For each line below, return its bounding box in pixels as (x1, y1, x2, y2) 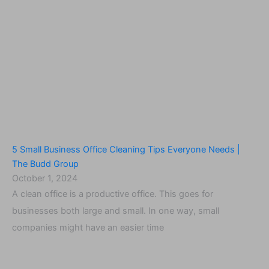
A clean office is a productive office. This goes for (12, 188, 213, 199)
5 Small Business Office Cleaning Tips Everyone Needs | (12, 144, 240, 155)
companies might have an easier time (12, 222, 164, 233)
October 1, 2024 (12, 172, 77, 184)
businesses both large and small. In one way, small (12, 205, 219, 216)
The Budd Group (12, 158, 79, 169)
